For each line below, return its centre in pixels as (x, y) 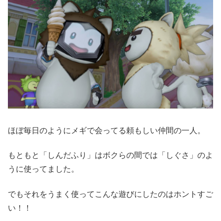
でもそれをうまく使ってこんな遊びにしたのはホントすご (110, 194)
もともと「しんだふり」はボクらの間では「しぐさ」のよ (110, 155)
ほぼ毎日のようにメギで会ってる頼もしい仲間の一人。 (107, 130)
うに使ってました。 (43, 169)
